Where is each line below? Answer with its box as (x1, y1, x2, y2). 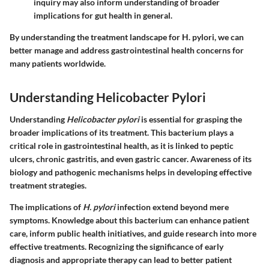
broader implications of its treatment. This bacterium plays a (10, 127, 234, 138)
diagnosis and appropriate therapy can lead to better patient (10, 255, 232, 265)
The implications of (10, 202, 83, 212)
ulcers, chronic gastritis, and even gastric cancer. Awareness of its (10, 154, 252, 164)
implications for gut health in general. (34, 10, 172, 20)
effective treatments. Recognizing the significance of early (10, 241, 223, 252)
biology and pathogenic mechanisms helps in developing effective (10, 167, 252, 177)
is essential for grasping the (139, 114, 242, 124)
